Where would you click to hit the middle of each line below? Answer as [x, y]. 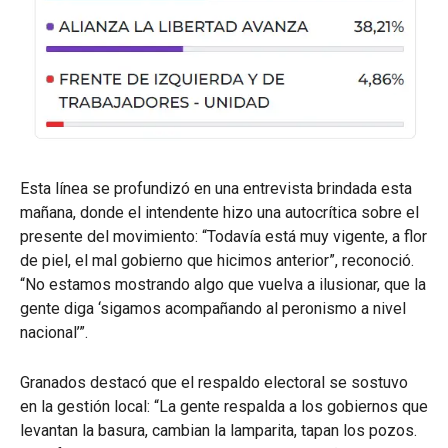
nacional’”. [54, 332]
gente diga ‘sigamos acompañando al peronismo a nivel [213, 308]
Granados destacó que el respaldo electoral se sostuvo [214, 382]
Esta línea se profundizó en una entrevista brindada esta [216, 188]
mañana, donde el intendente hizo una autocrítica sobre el [219, 212]
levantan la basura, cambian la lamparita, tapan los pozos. [218, 430]
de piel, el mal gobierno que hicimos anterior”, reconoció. [217, 260]
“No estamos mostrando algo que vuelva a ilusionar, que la [223, 284]
